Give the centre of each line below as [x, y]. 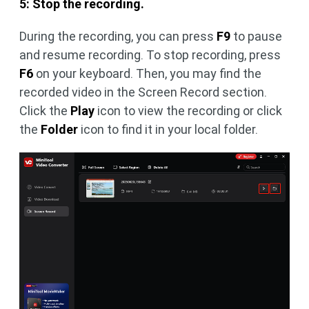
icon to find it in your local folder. [168, 130]
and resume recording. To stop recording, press [150, 55]
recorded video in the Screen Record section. [143, 92]
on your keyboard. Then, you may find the [147, 74]
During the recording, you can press [118, 37]
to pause [256, 37]
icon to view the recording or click [188, 111]
